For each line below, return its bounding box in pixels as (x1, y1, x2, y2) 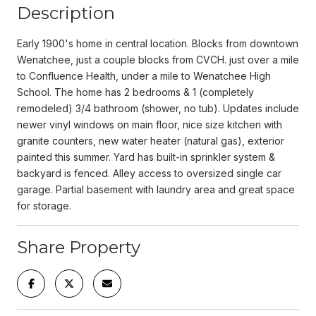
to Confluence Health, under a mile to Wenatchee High (17, 69, 271, 82)
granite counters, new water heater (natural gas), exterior (17, 134, 284, 147)
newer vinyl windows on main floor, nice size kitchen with (17, 118, 282, 130)
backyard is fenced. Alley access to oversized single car (17, 166, 281, 179)
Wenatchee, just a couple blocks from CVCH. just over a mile (17, 53, 299, 66)
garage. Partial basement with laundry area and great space (17, 183, 295, 195)
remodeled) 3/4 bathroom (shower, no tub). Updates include (17, 102, 299, 114)
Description (17, 2, 115, 23)
